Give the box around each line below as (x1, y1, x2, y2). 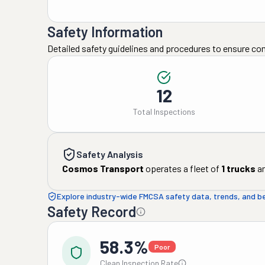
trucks (225, 163, 256, 174)
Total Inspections (132, 106, 195, 117)
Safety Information (47, 23, 163, 40)
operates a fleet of (144, 163, 219, 174)
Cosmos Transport (62, 163, 144, 174)
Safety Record (47, 203, 136, 220)
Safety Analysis (76, 148, 143, 160)
